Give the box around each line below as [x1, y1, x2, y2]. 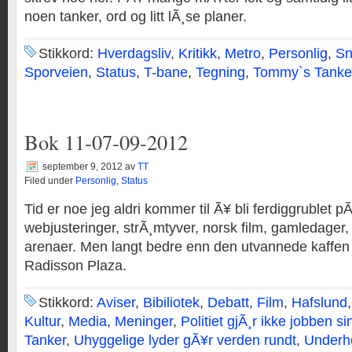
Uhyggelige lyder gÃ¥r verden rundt [74, 332, 296, 348]
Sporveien [24, 64, 88, 80]
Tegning [196, 64, 245, 80]
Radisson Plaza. [24, 258, 126, 273]
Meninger [115, 313, 173, 329]
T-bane [144, 64, 188, 80]
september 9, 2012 [42, 161, 123, 172]
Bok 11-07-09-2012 [24, 128, 188, 156]
